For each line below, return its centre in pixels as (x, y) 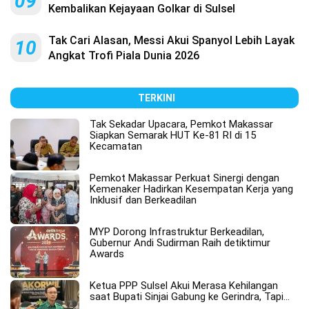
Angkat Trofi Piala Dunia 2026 (124, 56)
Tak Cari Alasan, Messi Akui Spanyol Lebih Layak (171, 41)
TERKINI (156, 98)
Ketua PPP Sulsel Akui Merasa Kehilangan (184, 286)
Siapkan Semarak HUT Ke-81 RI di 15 (173, 136)
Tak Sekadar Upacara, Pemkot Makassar (181, 124)
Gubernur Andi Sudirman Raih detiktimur (180, 243)
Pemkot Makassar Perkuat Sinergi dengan (185, 178)
